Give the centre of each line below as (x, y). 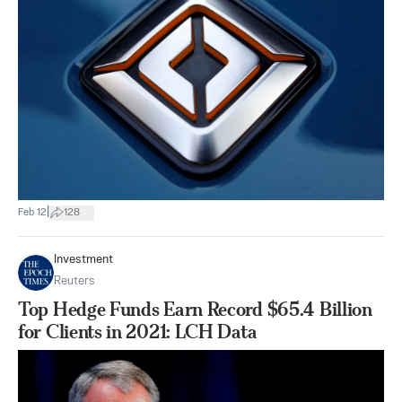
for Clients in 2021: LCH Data (138, 332)
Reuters (74, 281)
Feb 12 (32, 212)
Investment (83, 260)
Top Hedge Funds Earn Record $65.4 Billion (195, 309)
